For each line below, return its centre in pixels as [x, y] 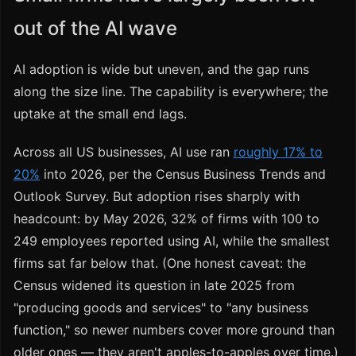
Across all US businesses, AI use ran [124, 152]
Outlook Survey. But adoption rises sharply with [157, 197]
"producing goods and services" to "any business [161, 308]
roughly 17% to [278, 152]
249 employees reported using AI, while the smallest [172, 241]
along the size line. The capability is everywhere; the [171, 92]
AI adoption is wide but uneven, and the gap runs [161, 70]
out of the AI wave [95, 29]
